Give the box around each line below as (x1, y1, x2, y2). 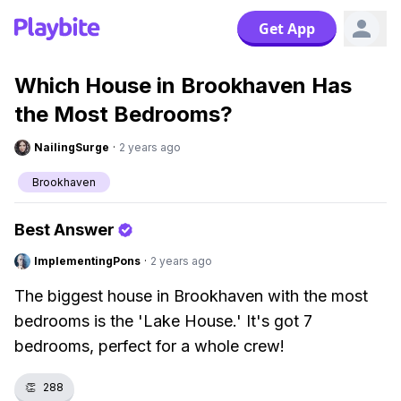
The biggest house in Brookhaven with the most (14, 286, 368, 305)
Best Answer (14, 220, 115, 239)
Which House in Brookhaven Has (14, 73, 352, 98)
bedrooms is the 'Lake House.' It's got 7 (14, 311, 312, 330)
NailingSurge (34, 141, 109, 154)
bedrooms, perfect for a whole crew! (14, 337, 285, 355)
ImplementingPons (34, 254, 141, 268)
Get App (259, 19, 315, 38)
